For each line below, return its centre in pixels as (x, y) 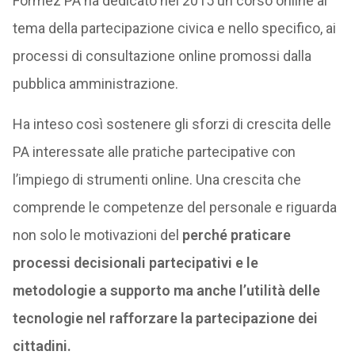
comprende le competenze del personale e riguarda (174, 207)
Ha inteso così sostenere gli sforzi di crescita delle (172, 124)
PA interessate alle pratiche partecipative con (154, 152)
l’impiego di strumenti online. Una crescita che (157, 179)
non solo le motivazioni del (97, 235)
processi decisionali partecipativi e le (135, 263)
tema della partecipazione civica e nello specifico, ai (174, 28)
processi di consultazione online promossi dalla (162, 56)
